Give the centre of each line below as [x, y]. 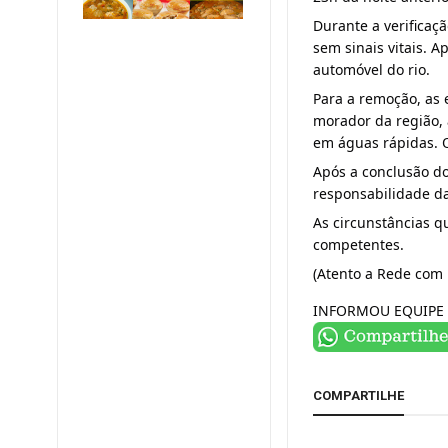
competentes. [359, 244]
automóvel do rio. [372, 69]
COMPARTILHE [359, 395]
